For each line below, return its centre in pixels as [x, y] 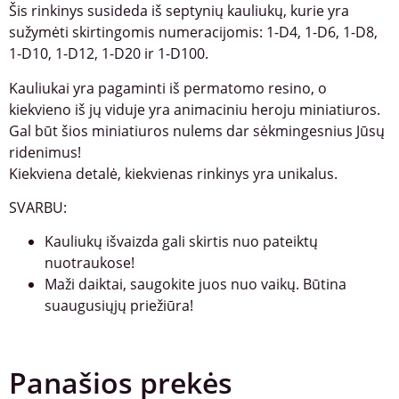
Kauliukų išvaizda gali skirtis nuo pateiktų [181, 242]
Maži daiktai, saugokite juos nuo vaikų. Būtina [195, 285]
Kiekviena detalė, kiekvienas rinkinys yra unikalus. [173, 173]
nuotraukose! [90, 263]
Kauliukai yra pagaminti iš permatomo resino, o [168, 88]
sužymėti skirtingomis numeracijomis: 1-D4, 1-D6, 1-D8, [193, 33]
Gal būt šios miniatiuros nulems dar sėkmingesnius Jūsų [197, 130]
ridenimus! [45, 152]
